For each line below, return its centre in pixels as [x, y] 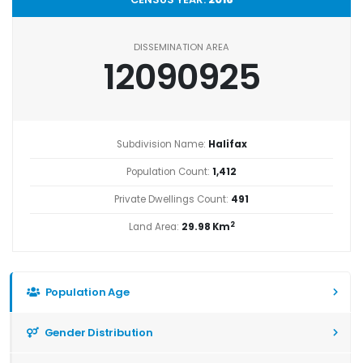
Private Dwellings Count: [173, 199]
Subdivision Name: [162, 144]
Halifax [227, 144]
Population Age [86, 292]
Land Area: [155, 226]
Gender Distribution [97, 332]
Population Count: [169, 171]
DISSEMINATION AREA [181, 47]
